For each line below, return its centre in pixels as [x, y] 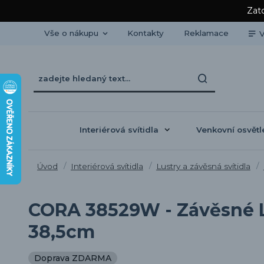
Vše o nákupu [71, 33]
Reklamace [206, 33]
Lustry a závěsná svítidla [203, 166]
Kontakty [145, 33]
